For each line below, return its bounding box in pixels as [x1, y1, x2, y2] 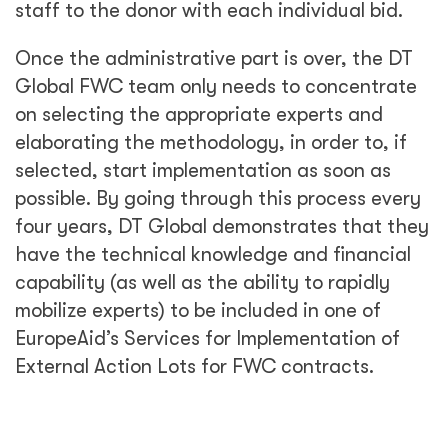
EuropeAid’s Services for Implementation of [15, 327, 400, 350]
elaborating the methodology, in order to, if [15, 131, 407, 154]
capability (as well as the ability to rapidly [15, 271, 390, 294]
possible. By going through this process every [15, 187, 421, 210]
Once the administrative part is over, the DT [15, 47, 413, 70]
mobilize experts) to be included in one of [15, 299, 381, 322]
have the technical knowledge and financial [15, 243, 411, 266]
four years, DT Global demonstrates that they [15, 215, 429, 238]
